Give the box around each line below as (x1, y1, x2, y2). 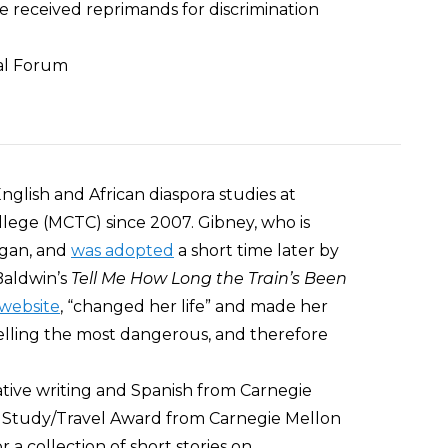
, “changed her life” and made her (60, 297, 328, 316)
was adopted (71, 241, 174, 260)
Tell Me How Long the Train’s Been (71, 269, 347, 288)
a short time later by (174, 241, 339, 260)
